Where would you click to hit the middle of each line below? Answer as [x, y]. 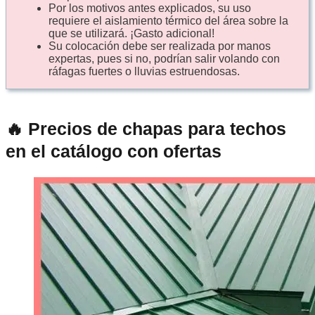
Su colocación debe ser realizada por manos [160, 46]
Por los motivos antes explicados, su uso [150, 8]
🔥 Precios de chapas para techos [146, 129]
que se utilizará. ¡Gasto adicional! [131, 33]
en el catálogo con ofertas [114, 152]
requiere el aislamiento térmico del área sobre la [168, 20]
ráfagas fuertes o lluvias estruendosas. [144, 71]
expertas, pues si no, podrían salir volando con [164, 58]
